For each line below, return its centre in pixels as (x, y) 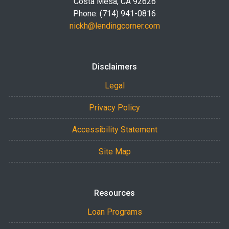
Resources (114, 193)
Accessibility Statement (114, 130)
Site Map (114, 152)
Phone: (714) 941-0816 (114, 14)
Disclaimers (114, 67)
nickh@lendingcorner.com (114, 26)
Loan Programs (114, 212)
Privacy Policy (114, 108)
